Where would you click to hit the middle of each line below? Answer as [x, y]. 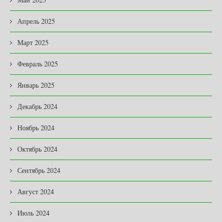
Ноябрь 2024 [36, 128]
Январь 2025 [36, 85]
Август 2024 [36, 192]
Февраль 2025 [38, 64]
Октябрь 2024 [37, 149]
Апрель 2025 [36, 21]
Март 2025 [33, 43]
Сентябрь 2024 [39, 170]
